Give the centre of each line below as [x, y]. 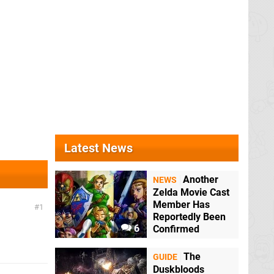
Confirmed [176, 229]
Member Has [181, 205]
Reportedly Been [189, 217]
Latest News [98, 148]
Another [201, 180]
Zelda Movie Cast [191, 193]
